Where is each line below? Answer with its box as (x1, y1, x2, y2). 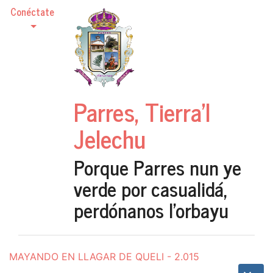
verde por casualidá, (74, 172, 228, 204)
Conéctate (10, 4, 54, 19)
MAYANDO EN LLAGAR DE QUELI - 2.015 (9, 250, 199, 263)
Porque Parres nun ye (74, 151, 241, 183)
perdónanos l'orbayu (74, 194, 229, 225)
